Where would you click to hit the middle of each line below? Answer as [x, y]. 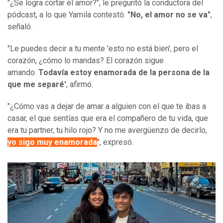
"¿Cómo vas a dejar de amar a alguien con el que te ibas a [107, 107]
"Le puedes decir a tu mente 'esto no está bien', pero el [103, 49]
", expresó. [115, 142]
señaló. [20, 27]
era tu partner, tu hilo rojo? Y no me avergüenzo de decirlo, [107, 130]
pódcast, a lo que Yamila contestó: [67, 15]
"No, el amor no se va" [169, 15]
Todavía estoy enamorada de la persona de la [124, 73]
